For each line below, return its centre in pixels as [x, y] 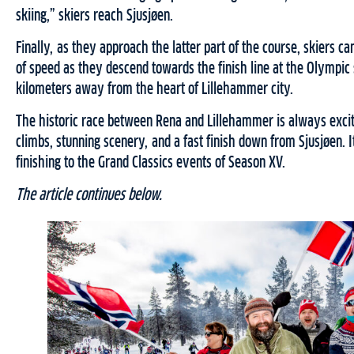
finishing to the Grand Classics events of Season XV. [151, 163]
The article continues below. [89, 196]
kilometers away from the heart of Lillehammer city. [155, 90]
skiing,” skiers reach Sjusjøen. [94, 16]
